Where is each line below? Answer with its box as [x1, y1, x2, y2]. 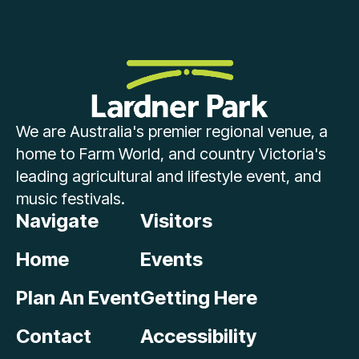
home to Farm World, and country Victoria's [16, 143, 326, 163]
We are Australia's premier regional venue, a [16, 121, 328, 141]
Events [140, 247, 203, 271]
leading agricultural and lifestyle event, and [16, 166, 321, 186]
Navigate [16, 208, 99, 232]
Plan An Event [16, 285, 140, 309]
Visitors [140, 208, 212, 232]
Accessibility [140, 324, 256, 348]
